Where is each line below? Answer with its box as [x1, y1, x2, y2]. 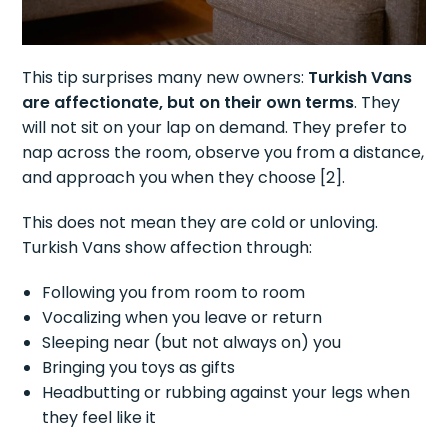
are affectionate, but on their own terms [22, 91, 355, 115]
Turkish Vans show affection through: [22, 236, 313, 260]
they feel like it [42, 406, 157, 430]
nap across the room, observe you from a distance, [22, 141, 425, 165]
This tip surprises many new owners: [22, 66, 309, 90]
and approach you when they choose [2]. [22, 166, 346, 190]
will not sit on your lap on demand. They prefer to [22, 116, 408, 140]
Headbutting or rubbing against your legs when [42, 381, 411, 405]
